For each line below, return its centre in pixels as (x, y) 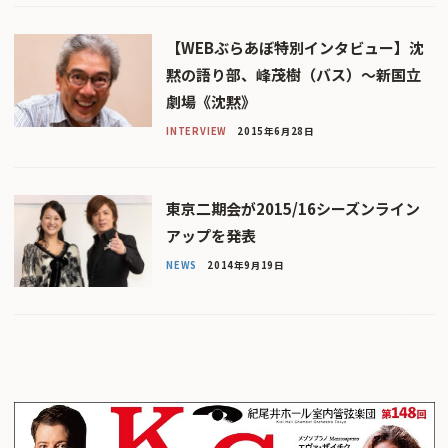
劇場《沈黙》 (210, 102)
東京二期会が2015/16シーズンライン (292, 208)
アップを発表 (210, 235)
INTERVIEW (196, 130)
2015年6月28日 (275, 130)
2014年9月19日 (245, 264)
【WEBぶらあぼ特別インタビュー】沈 (294, 48)
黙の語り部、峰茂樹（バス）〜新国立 (293, 75)
